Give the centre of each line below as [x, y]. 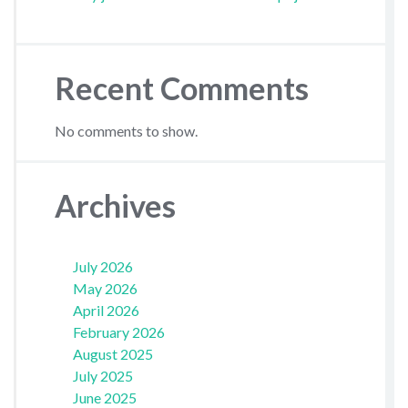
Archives [115, 206]
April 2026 [106, 311]
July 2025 [102, 376]
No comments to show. [126, 130]
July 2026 [102, 267]
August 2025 [112, 354]
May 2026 [105, 289]
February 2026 [118, 332]
